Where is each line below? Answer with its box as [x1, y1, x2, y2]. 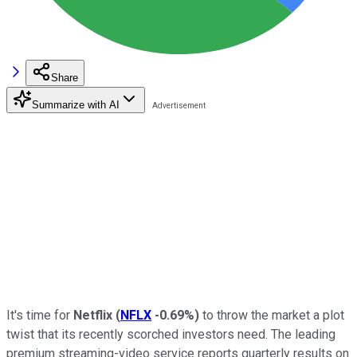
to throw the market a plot [199, 307, 344, 323]
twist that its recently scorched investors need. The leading [6, 326, 335, 342]
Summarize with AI [32, 98, 120, 111]
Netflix [73, 307, 112, 323]
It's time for [6, 307, 73, 323]
